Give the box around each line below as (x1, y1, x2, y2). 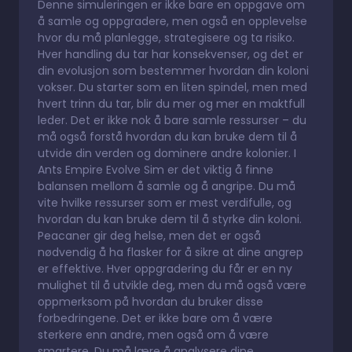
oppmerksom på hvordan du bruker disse (38, 293, 263, 310)
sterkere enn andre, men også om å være (38, 326, 269, 343)
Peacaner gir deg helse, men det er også (38, 227, 261, 244)
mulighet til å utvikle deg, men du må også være (38, 277, 306, 293)
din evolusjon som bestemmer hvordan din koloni (38, 62, 309, 79)
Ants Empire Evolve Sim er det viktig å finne (38, 161, 273, 178)
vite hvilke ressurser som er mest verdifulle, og (38, 194, 291, 211)
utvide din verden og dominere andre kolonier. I (38, 145, 296, 161)
